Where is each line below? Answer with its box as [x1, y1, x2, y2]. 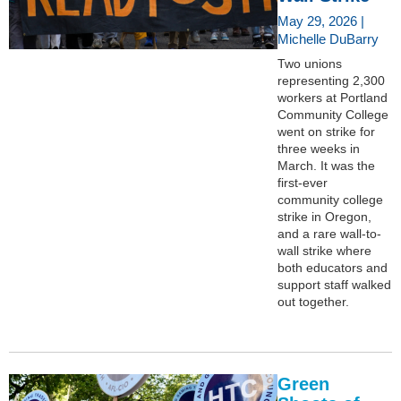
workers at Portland [277, 90, 388, 105]
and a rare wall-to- [277, 226, 381, 241]
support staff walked [277, 277, 391, 292]
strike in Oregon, [277, 209, 371, 224]
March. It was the [277, 158, 375, 173]
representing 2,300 [277, 73, 385, 88]
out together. [277, 294, 349, 309]
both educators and [277, 260, 388, 275]
